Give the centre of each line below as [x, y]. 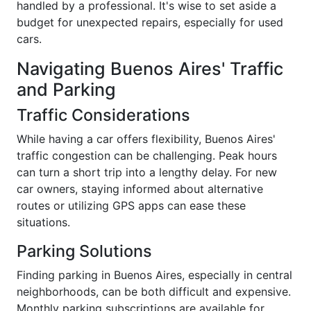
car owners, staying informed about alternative [140, 188]
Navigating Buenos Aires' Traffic [150, 68]
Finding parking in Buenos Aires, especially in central [154, 275]
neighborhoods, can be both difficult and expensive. [154, 291]
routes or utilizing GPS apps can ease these [131, 205]
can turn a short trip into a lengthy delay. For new [147, 172]
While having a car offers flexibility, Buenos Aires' [146, 138]
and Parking [66, 89]
